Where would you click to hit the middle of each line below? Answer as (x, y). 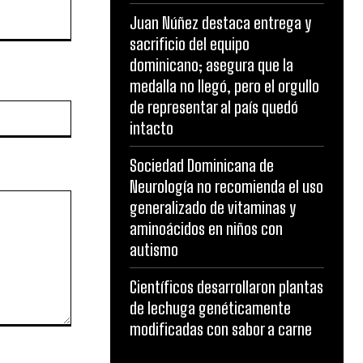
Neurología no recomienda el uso (226, 187)
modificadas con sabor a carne (221, 329)
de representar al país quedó (214, 107)
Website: (93, 109)
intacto (152, 128)
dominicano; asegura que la (211, 65)
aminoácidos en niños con (206, 229)
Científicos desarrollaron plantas (226, 287)
